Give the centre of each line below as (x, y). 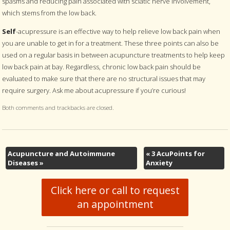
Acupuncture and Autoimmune (61, 153)
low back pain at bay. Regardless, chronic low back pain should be (102, 66)
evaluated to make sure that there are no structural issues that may (104, 78)
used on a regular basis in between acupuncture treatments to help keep (114, 55)
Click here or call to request (115, 190)
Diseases (23, 162)
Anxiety (159, 162)
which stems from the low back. (50, 13)
